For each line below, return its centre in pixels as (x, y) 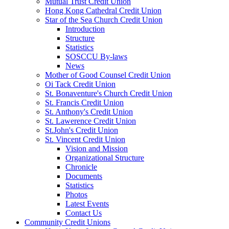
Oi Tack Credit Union (80, 84)
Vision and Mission (97, 148)
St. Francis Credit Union (84, 102)
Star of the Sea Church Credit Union (104, 19)
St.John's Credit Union (82, 130)
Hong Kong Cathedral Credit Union (103, 10)
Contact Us (84, 213)
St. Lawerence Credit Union (90, 121)
